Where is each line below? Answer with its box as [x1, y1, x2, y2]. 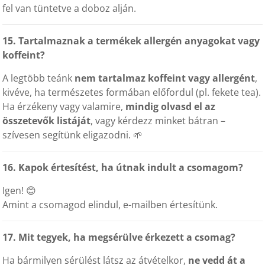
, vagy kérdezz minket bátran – [91, 114, 226, 127]
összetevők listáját [2, 114, 91, 127]
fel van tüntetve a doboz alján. [2, 2, 137, 15]
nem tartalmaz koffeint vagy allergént [75, 72, 256, 85]
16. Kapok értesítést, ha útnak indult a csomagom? [2, 161, 244, 174]
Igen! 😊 [2, 184, 37, 197]
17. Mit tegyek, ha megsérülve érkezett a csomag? [2, 231, 236, 244]
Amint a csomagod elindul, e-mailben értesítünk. [2, 198, 218, 211]
